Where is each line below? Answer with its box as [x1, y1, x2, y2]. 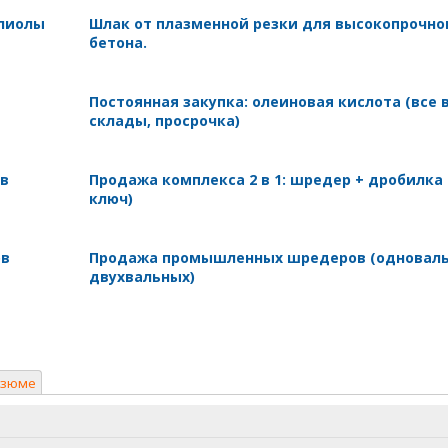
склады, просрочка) [88, 110, 240, 130]
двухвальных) [88, 266, 195, 286]
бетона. [88, 32, 147, 52]
